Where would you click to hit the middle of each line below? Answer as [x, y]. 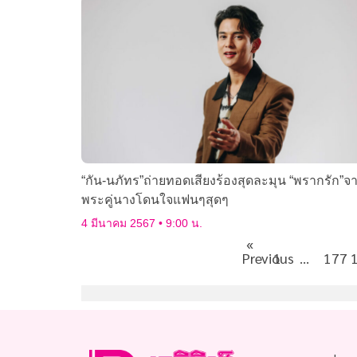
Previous [268, 258]
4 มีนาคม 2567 [120, 224]
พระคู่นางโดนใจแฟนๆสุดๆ [155, 200]
